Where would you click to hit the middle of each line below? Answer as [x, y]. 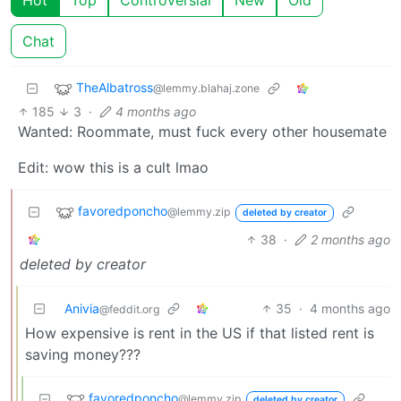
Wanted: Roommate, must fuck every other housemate [202, 131]
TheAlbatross [115, 87]
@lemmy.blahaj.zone [206, 88]
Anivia [82, 308]
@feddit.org [129, 309]
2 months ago [350, 239]
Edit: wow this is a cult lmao [113, 167]
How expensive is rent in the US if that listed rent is [200, 333]
